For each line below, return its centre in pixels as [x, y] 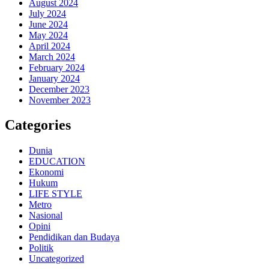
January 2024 [54, 78]
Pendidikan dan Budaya [74, 237]
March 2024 [52, 56]
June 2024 [48, 24]
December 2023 [59, 89]
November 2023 [60, 100]
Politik [41, 248]
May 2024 [48, 35]
